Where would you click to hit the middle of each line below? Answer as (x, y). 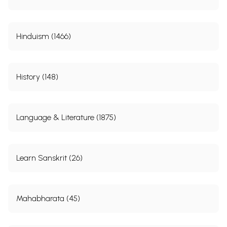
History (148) (37, 77)
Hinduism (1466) (44, 36)
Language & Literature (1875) (66, 117)
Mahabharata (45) (48, 198)
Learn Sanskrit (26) (49, 158)
